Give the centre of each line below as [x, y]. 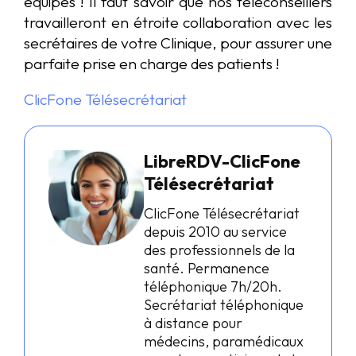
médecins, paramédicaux [224, 341]
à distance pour [193, 323]
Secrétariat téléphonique [224, 304]
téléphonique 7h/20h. [213, 286]
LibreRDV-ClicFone [222, 161]
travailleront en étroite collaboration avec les [178, 23]
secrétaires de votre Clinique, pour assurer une [178, 43]
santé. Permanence [207, 268]
